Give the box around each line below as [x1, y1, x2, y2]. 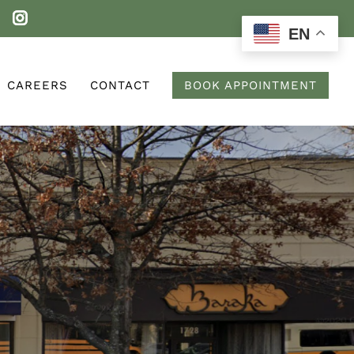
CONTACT [90, 77, 150, 92]
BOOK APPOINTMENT [184, 77, 317, 92]
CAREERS [7, 77, 68, 92]
